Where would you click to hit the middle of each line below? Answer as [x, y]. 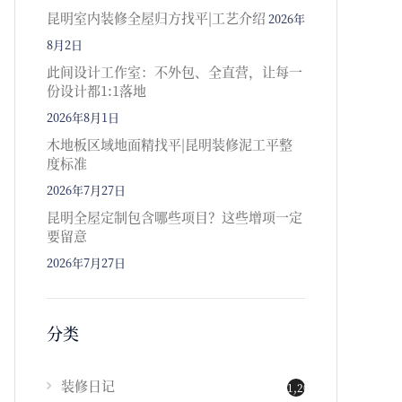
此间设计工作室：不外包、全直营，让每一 [175, 71]
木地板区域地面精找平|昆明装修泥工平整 [170, 144]
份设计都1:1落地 [96, 90]
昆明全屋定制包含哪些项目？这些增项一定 [175, 217]
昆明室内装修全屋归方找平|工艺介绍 [156, 17]
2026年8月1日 [83, 117]
